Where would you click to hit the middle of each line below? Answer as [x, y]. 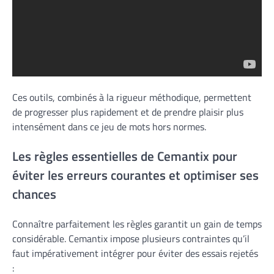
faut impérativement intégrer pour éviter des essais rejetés [135, 253]
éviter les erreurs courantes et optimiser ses [135, 175]
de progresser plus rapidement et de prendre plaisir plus [128, 112]
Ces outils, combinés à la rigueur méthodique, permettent [132, 98]
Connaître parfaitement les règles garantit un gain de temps [137, 224]
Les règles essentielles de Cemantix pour [125, 156]
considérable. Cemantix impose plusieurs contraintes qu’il [131, 239]
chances [34, 194]
